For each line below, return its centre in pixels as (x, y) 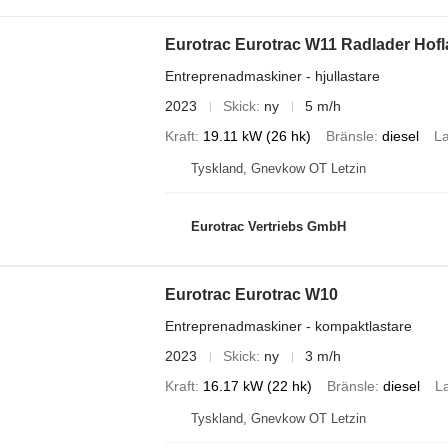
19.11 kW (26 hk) (256, 136)
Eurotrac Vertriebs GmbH (268, 226)
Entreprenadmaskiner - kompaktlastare (288, 326)
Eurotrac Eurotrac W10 (251, 294)
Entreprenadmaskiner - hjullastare (272, 76)
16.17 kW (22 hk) (257, 386)
